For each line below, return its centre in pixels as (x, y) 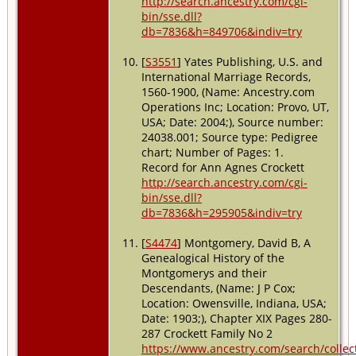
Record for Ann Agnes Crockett (222, 167)
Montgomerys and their (204, 273)
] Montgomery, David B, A (244, 242)
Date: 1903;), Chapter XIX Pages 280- (236, 318)
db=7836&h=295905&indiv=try (221, 212)
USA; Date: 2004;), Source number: (232, 122)
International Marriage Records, (226, 76)
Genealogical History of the (213, 257)
